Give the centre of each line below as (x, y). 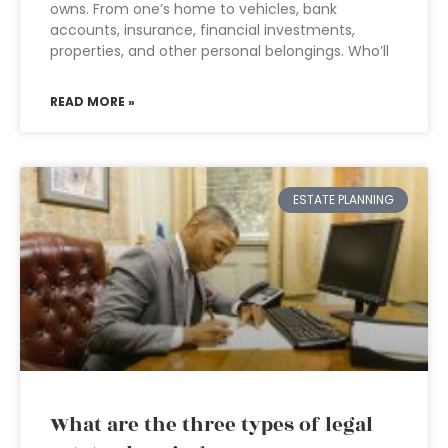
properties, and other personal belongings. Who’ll (219, 51)
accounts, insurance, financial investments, (202, 30)
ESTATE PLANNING (343, 200)
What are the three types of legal (211, 425)
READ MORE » (92, 101)
